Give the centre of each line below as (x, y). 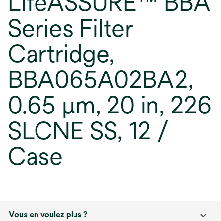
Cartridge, (61, 54)
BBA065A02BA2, (101, 79)
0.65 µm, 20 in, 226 (110, 105)
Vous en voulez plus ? (48, 214)
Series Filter (71, 28)
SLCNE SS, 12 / (88, 131)
